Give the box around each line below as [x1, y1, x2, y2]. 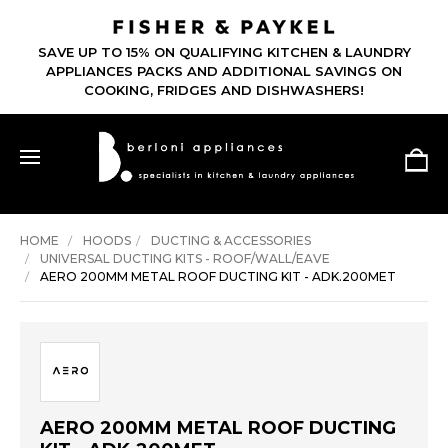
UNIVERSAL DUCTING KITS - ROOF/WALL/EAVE [40, 251, 330, 267]
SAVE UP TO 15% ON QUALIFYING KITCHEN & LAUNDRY [37, 44, 411, 61]
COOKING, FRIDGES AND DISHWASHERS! [84, 82, 364, 99]
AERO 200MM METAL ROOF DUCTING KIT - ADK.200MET [40, 269, 396, 285]
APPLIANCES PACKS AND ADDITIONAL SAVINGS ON [46, 63, 402, 80]
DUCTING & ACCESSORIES [150, 233, 311, 249]
